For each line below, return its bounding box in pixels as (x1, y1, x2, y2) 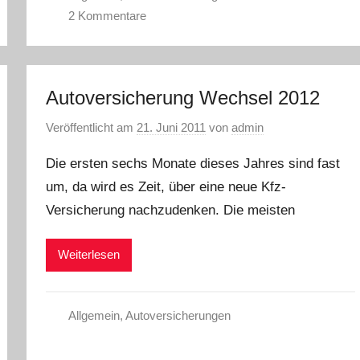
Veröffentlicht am (46, 120, 137, 134)
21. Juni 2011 (137, 120, 207, 134)
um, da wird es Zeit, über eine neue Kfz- (46, 178, 287, 194)
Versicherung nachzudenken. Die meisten (46, 202, 296, 218)
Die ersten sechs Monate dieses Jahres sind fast (46, 155, 341, 171)
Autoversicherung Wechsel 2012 (46, 87, 321, 108)
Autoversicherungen (125, 308, 231, 322)
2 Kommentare (67, 9, 146, 22)
